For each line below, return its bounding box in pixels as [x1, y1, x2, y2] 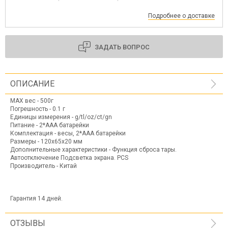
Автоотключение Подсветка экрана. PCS [10, 154, 128, 161]
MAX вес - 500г [10, 97, 53, 104]
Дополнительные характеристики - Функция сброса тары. [10, 146, 177, 153]
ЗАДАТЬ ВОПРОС [95, 43, 150, 51]
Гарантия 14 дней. [10, 195, 63, 202]
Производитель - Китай [10, 162, 77, 169]
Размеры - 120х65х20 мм [10, 138, 82, 145]
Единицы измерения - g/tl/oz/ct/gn [10, 113, 112, 121]
